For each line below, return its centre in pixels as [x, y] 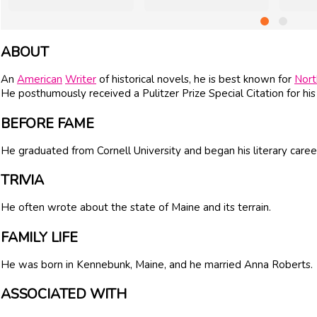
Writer [81, 80]
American [40, 80]
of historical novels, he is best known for [195, 80]
